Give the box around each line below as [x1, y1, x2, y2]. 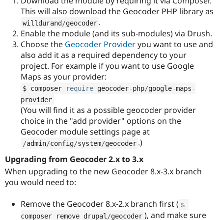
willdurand [22, 19, 62, 27]
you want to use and [136, 39, 213, 50]
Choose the [21, 39, 65, 50]
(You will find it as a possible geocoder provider [21, 105, 196, 116]
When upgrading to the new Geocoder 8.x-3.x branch [5, 166, 202, 177]
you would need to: [5, 177, 76, 188]
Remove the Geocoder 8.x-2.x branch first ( [21, 198, 179, 210]
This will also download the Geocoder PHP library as [21, 6, 214, 17]
